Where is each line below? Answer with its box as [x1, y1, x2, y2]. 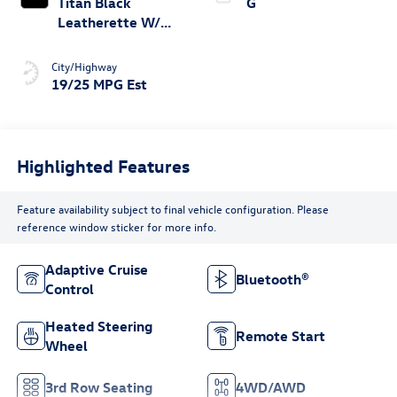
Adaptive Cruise [44, 261, 148, 279]
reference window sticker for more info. [16, 218, 216, 234]
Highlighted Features [16, 153, 190, 176]
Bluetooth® [236, 270, 309, 289]
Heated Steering [44, 317, 152, 336]
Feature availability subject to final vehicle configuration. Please [16, 200, 329, 216]
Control [44, 280, 94, 299]
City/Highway [51, 58, 117, 74]
